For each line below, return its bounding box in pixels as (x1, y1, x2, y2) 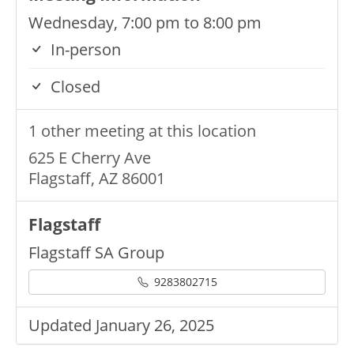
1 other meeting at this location (28, 120, 256, 141)
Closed (47, 76, 100, 97)
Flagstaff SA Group (28, 242, 164, 263)
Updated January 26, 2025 (28, 314, 214, 336)
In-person (47, 39, 121, 60)
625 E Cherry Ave (28, 147, 151, 168)
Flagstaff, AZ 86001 (28, 168, 165, 189)
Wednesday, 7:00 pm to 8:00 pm (28, 12, 262, 33)
